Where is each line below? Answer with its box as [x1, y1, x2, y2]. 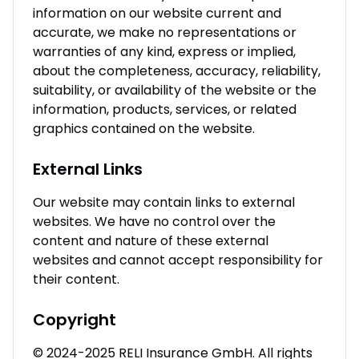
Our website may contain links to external [33, 193, 295, 212]
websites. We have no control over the [33, 212, 276, 231]
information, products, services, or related [33, 100, 296, 119]
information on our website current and [33, 4, 281, 22]
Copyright [33, 309, 116, 331]
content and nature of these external [33, 232, 268, 250]
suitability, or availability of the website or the [33, 81, 317, 99]
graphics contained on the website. [33, 119, 255, 138]
